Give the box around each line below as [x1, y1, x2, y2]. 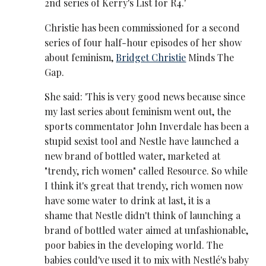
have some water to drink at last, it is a [45, 194, 211, 207]
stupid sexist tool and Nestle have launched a [45, 134, 239, 147]
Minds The [186, 50, 235, 64]
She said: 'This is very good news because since [45, 90, 246, 103]
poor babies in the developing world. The [45, 238, 224, 251]
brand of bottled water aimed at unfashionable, [45, 223, 249, 236]
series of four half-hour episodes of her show [45, 36, 242, 49]
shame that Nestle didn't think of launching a [45, 208, 241, 221]
